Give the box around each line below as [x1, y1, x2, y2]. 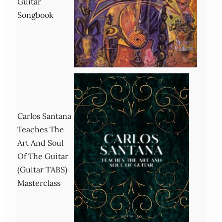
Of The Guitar [17, 151, 68, 161]
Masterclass [17, 177, 60, 188]
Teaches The [17, 124, 64, 134]
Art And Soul [17, 137, 63, 148]
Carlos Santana [17, 111, 71, 121]
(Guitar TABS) [17, 164, 67, 174]
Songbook [17, 9, 54, 20]
